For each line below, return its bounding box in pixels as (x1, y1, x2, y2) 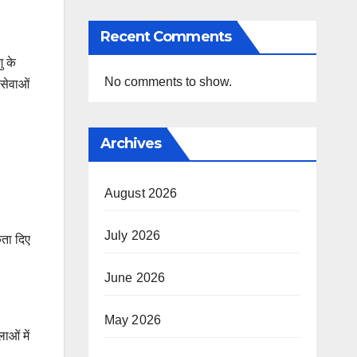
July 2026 (104, 229, 161, 242)
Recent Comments (100, 28, 231, 45)
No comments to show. (104, 75, 232, 88)
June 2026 (104, 271, 166, 284)
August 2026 (104, 186, 178, 200)
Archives (100, 135, 162, 152)
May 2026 (104, 313, 162, 327)
